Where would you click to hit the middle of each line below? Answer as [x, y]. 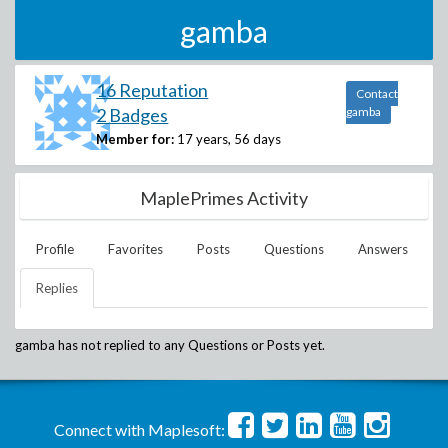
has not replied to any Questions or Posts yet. [190, 345]
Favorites [135, 249]
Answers [383, 249]
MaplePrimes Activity [224, 198]
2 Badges [132, 115]
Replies [57, 288]
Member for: [135, 139]
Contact [376, 93]
